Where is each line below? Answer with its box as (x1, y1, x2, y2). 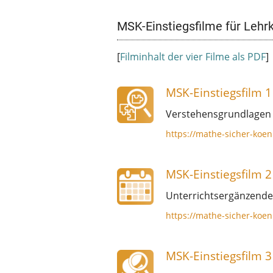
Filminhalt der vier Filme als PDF (120, 49, 266, 63)
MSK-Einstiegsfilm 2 (166, 165, 272, 182)
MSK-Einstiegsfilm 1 (166, 83, 272, 101)
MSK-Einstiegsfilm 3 (166, 247, 272, 264)
